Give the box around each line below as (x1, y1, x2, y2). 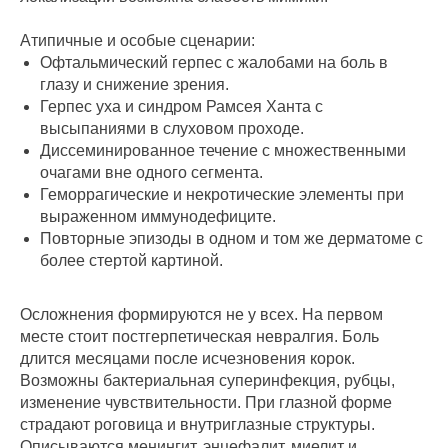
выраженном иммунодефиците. (40, 208, 276, 226)
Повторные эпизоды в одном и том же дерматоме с (40, 230, 423, 248)
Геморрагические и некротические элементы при (40, 186, 404, 204)
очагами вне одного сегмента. (40, 164, 263, 182)
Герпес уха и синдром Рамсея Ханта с (40, 98, 323, 116)
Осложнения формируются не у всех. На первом (20, 306, 383, 324)
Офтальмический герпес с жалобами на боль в (40, 54, 388, 72)
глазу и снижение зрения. (40, 76, 229, 94)
